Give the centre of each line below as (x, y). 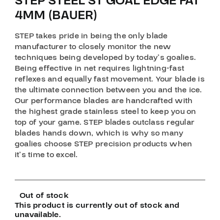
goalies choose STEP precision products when (103, 144)
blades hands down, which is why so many (99, 133)
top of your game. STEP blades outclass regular (105, 122)
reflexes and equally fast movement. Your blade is (110, 79)
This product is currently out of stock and (97, 205)
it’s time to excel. (46, 154)
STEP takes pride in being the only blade (91, 36)
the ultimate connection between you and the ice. (108, 90)
